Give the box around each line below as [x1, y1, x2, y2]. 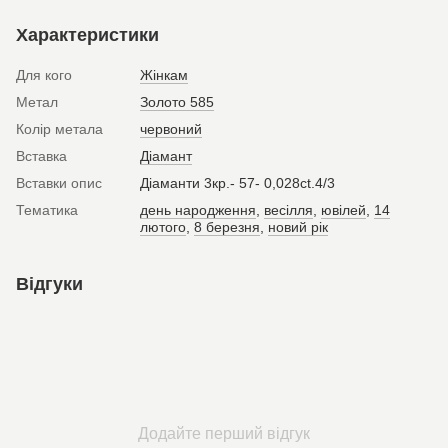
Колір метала [16, 121, 103, 137]
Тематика [16, 202, 78, 218]
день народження [140, 202, 256, 218]
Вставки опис [16, 175, 102, 191]
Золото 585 [140, 94, 214, 110]
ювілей [321, 202, 366, 218]
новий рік [268, 219, 328, 235]
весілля [264, 202, 313, 218]
